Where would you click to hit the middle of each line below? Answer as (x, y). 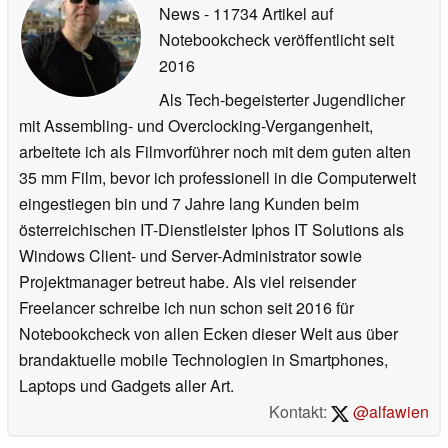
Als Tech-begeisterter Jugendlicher (282, 100)
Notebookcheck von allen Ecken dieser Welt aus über (208, 334)
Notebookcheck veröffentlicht (262, 40)
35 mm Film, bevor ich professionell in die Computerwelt (217, 178)
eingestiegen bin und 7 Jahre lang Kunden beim (189, 204)
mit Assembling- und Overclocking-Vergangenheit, (196, 126)
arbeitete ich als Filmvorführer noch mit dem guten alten (215, 152)
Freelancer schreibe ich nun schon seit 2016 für (186, 308)
